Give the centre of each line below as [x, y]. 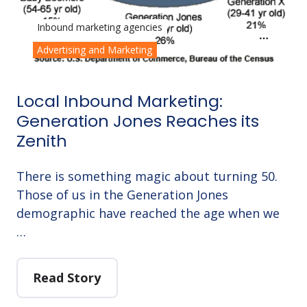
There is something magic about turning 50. [147, 176]
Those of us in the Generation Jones [122, 194]
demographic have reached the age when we [148, 213]
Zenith [42, 140]
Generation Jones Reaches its [138, 121]
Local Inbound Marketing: [120, 101]
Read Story [67, 277]
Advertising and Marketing [95, 50]
